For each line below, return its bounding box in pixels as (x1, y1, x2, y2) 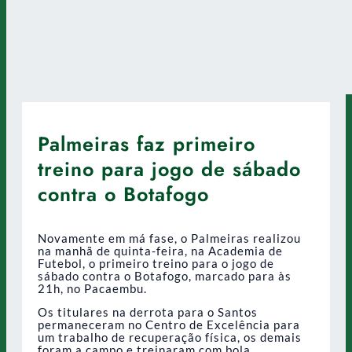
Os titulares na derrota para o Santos (38, 305, 258, 320)
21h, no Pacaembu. (38, 280, 147, 295)
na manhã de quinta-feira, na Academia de (38, 243, 283, 258)
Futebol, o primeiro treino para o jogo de (38, 255, 274, 270)
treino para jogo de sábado (38, 154, 301, 183)
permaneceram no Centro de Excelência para (38, 317, 300, 332)
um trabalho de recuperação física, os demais (38, 330, 302, 345)
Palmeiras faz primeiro (38, 129, 255, 158)
